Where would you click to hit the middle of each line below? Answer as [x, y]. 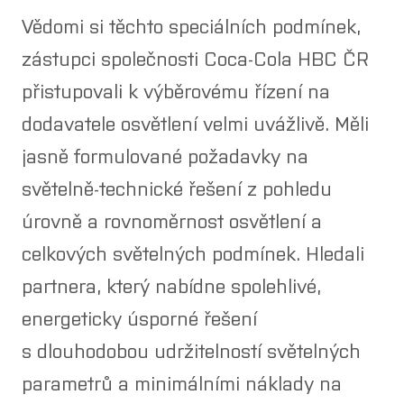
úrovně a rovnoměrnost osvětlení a [172, 220]
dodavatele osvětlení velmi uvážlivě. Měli [195, 122]
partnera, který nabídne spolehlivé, [171, 285]
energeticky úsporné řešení [139, 317]
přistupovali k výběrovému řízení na [176, 90]
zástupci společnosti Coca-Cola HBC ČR [195, 57]
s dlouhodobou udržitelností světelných [191, 349]
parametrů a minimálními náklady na [182, 382]
